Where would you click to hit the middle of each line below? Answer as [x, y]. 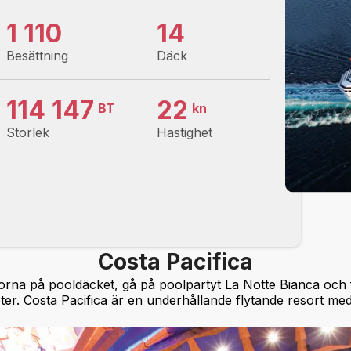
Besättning [37, 55]
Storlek [28, 132]
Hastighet [185, 132]
